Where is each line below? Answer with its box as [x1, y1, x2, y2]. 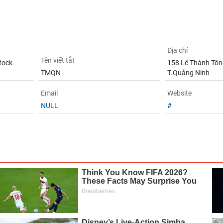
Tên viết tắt [40, 56, 75, 64]
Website [167, 89, 192, 97]
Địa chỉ [167, 46, 188, 54]
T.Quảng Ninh [167, 69, 210, 77]
